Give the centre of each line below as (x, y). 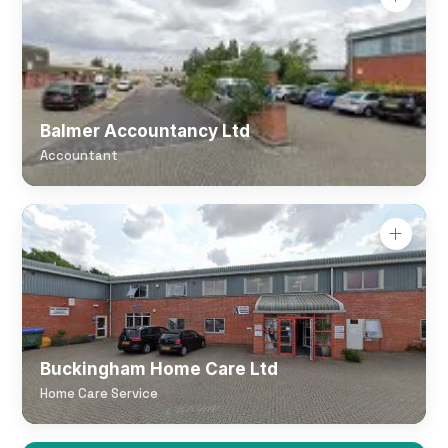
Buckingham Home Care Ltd (159, 369)
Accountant (79, 155)
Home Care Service (99, 393)
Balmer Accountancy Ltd (145, 131)
